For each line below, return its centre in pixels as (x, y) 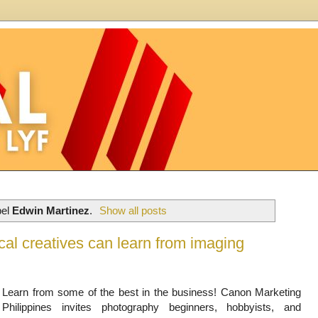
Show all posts (133, 210)
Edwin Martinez (50, 210)
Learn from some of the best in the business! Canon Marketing (152, 292)
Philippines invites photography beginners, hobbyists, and (152, 307)
